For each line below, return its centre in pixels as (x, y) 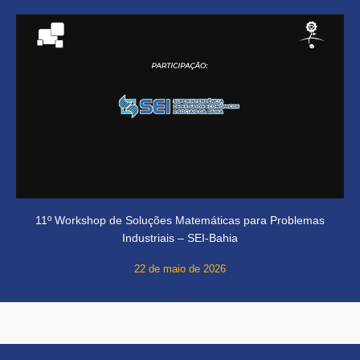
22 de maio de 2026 (180, 268)
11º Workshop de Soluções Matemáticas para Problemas (180, 220)
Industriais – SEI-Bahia (180, 237)
